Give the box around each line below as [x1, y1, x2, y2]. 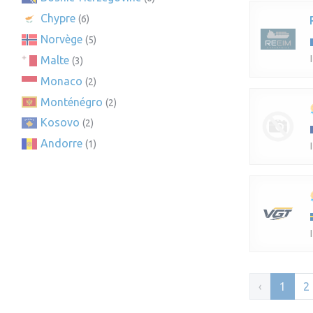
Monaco [41, 74, 82, 87]
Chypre [41, 12, 75, 25]
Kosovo [41, 116, 80, 129]
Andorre [41, 137, 82, 150]
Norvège [41, 33, 82, 46]
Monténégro [41, 95, 103, 108]
